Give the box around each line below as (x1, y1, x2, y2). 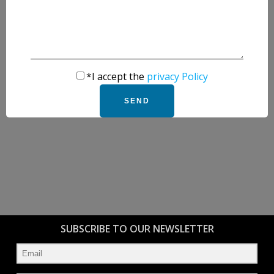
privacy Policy (146, 69, 208, 83)
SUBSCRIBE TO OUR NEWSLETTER (60, 221, 214, 235)
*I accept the (86, 69, 147, 83)
